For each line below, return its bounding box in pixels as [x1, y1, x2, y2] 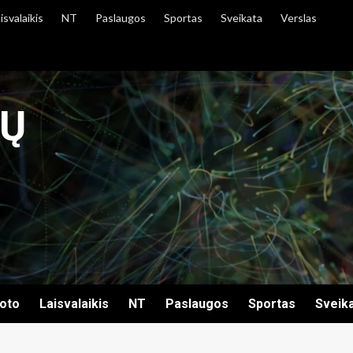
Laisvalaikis [39, 296, 109, 311]
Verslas [281, 11, 317, 24]
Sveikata [221, 11, 262, 24]
